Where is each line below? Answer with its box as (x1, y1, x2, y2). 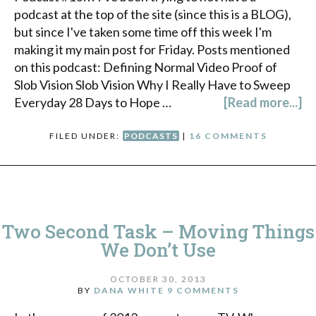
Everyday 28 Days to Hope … (14, 94, 171, 110)
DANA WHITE (93, 285, 164, 296)
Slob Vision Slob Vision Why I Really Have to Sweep (14, 76, 291, 92)
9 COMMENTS (166, 285, 239, 296)
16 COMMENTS (188, 130, 267, 141)
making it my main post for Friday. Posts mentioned (14, 41, 290, 57)
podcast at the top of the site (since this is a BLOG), (14, 6, 291, 22)
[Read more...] (224, 94, 302, 110)
